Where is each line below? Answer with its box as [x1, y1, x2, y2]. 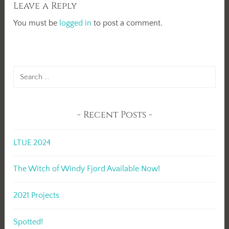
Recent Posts [83, 108, 146, 121]
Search [13, 67, 38, 77]
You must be [13, 18, 60, 28]
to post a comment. [91, 18, 163, 28]
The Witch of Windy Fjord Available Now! [13, 164, 161, 174]
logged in [59, 18, 92, 28]
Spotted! [13, 217, 43, 226]
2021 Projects [13, 190, 60, 200]
